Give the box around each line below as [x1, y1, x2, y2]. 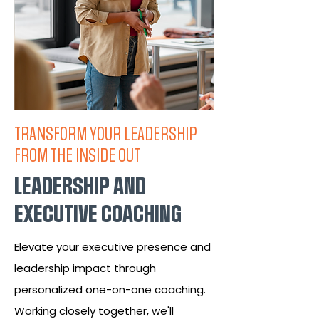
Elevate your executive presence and [14, 239, 211, 254]
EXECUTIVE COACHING [14, 205, 182, 225]
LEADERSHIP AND [14, 177, 146, 197]
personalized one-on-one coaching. [14, 282, 206, 297]
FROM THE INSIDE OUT [14, 148, 140, 164]
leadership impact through [14, 261, 156, 276]
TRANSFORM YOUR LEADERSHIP [14, 127, 197, 142]
